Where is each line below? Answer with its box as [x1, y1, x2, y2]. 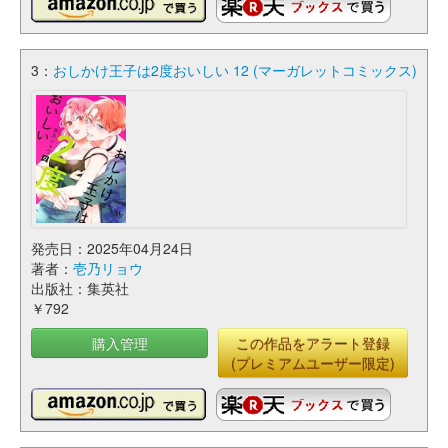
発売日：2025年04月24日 [31, 238, 193, 258]
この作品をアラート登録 [236, 333, 390, 353]
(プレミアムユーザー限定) [231, 353, 395, 373]
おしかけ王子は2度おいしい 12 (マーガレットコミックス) [53, 60, 417, 80]
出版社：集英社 [31, 278, 129, 298]
